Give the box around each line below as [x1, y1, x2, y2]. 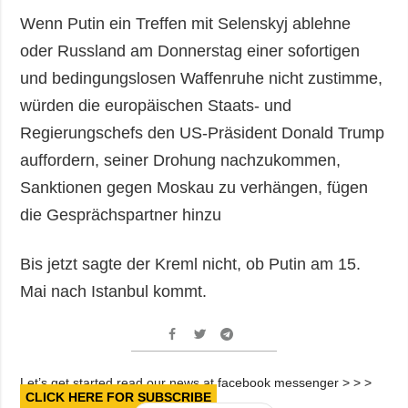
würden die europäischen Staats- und [20, 96, 292, 115]
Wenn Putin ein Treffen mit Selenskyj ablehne [20, 14, 352, 33]
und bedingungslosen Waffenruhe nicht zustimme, [20, 68, 383, 87]
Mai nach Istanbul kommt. [20, 281, 208, 301]
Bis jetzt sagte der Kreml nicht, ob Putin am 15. [20, 254, 362, 273]
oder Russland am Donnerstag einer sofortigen [20, 41, 361, 60]
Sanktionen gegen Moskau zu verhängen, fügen [20, 178, 369, 197]
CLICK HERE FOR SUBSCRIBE [25, 389, 212, 404]
